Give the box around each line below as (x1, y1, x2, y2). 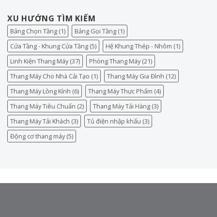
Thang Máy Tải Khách (10, 117, 70, 126)
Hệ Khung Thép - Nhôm (106, 42, 172, 51)
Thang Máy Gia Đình (107, 72, 164, 81)
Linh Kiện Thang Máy (10, 57, 68, 66)
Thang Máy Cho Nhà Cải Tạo (10, 72, 90, 81)
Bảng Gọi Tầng (75, 27, 116, 36)
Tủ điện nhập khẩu (87, 117, 141, 126)
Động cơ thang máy (10, 132, 65, 141)
